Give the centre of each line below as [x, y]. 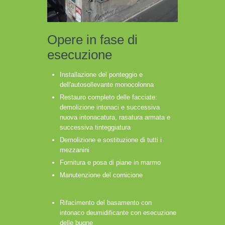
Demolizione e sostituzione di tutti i [111, 140]
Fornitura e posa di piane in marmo [110, 162]
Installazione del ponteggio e [101, 74]
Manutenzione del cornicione [101, 175]
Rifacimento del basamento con [106, 202]
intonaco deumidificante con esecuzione [118, 212]
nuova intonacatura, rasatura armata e [115, 117]
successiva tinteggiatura [95, 127]
